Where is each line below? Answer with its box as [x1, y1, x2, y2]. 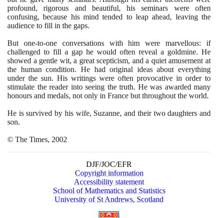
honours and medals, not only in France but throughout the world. [7, 91, 209, 100]
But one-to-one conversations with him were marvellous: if [7, 38, 211, 47]
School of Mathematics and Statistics [53, 186, 165, 195]
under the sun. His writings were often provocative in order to [7, 73, 211, 82]
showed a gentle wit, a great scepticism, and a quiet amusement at [7, 56, 211, 65]
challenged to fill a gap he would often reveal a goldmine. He [7, 47, 211, 56]
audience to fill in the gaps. [7, 21, 90, 30]
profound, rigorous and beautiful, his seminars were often [7, 3, 211, 12]
